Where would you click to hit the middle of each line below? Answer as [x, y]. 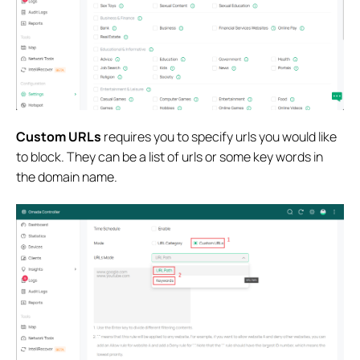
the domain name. [67, 177]
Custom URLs [59, 137]
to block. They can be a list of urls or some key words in [170, 157]
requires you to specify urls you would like [219, 137]
